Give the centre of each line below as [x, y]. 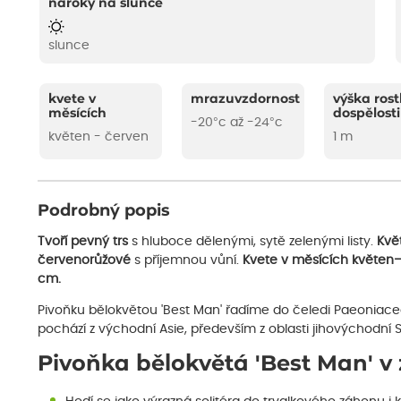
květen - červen [99, 137]
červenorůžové [84, 261]
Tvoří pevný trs [83, 242]
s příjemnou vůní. [187, 261]
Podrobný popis [104, 211]
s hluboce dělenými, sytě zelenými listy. [252, 242]
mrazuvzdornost [246, 100]
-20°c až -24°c [237, 123]
